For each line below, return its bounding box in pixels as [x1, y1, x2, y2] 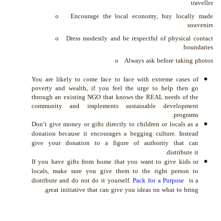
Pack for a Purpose [133, 174, 184, 186]
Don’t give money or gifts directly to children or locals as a [31, 117, 199, 130]
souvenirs [187, 19, 214, 32]
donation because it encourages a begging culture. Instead [31, 127, 199, 140]
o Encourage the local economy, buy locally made [55, 10, 214, 23]
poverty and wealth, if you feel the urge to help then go [31, 81, 199, 94]
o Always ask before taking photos [115, 54, 214, 67]
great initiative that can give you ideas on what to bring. [45, 183, 199, 196]
